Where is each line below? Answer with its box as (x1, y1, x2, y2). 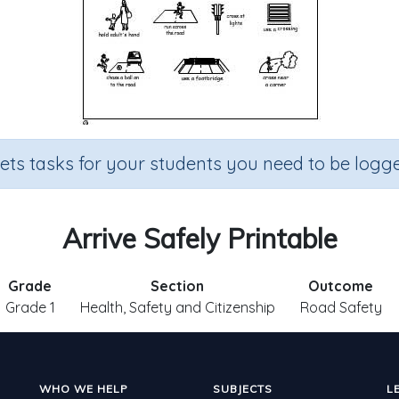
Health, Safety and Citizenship (79, 298, 275, 316)
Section (151, 277, 204, 295)
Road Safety (299, 298, 382, 316)
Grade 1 (4, 298, 55, 316)
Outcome (308, 277, 373, 295)
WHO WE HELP (39, 382, 128, 395)
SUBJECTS (213, 382, 273, 395)
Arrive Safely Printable (61, 222, 338, 256)
